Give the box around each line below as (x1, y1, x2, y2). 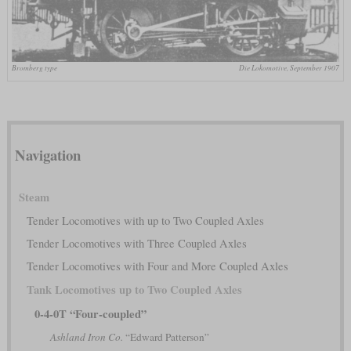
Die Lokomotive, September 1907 (239, 63, 340, 74)
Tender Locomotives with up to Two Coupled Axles (26, 212, 264, 228)
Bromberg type (11, 63, 57, 74)
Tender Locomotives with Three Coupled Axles (26, 235, 247, 251)
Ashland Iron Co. (49, 329, 123, 344)
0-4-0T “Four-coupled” (34, 305, 147, 322)
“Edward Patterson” (122, 329, 209, 344)
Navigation (14, 143, 81, 165)
